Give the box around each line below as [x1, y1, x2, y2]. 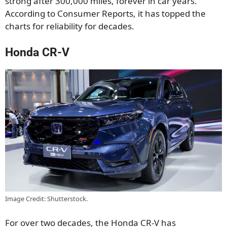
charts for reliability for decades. [5, 20, 134, 32]
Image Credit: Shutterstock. [5, 194, 88, 203]
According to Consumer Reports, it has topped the [5, 8, 206, 20]
